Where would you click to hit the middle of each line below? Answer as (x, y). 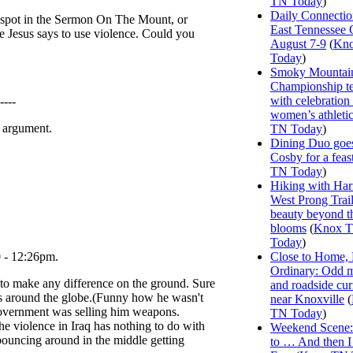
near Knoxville (307, 299)
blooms (288, 229)
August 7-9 (298, 44)
